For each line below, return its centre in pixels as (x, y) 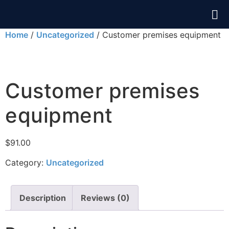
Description (43, 198)
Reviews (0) (105, 198)
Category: (26, 163)
